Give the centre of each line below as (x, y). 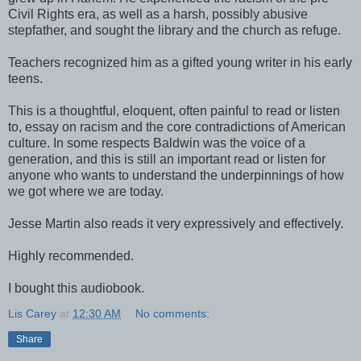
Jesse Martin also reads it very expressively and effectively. (176, 223)
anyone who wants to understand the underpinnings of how (176, 175)
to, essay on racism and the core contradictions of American (177, 127)
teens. (25, 78)
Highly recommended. (71, 255)
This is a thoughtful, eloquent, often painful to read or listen (174, 110)
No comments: (173, 313)
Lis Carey (32, 313)
